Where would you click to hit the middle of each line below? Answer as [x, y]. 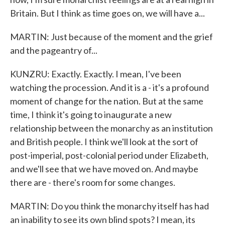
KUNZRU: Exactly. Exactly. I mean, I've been [96, 74]
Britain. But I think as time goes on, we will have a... [107, 13]
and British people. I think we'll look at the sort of [104, 142]
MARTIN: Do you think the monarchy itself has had [109, 206]
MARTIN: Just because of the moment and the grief [111, 37]
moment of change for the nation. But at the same [107, 101]
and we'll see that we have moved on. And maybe [104, 169]
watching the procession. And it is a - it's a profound [109, 87]
